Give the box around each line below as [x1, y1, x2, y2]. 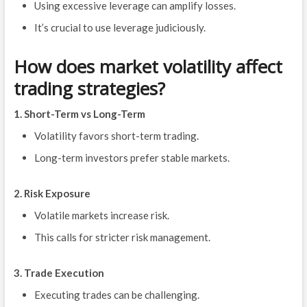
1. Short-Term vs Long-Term [13, 108, 145, 121]
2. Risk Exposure [13, 187, 90, 200]
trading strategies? [13, 76, 165, 101]
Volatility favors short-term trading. [34, 130, 199, 143]
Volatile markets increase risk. [34, 209, 169, 222]
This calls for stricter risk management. [34, 231, 210, 244]
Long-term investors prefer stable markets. [34, 151, 230, 164]
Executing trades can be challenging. [34, 288, 199, 302]
